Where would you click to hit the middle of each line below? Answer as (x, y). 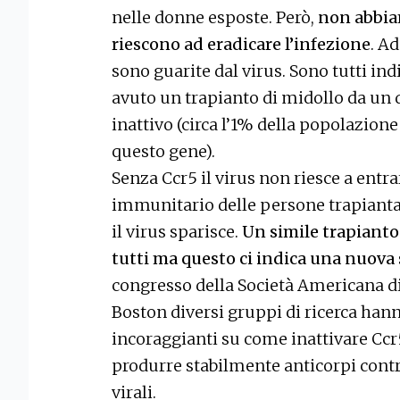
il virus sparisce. (177, 232)
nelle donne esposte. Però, (215, 18)
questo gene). (163, 152)
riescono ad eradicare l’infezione (241, 45)
